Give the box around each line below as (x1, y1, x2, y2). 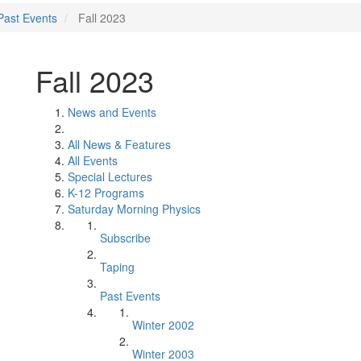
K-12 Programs (68, 185, 144, 201)
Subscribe (100, 230, 151, 246)
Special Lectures (68, 168, 152, 185)
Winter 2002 (132, 317, 194, 333)
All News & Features (68, 136, 171, 152)
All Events (68, 152, 118, 168)
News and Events (68, 104, 156, 120)
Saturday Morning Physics (68, 201, 201, 217)
